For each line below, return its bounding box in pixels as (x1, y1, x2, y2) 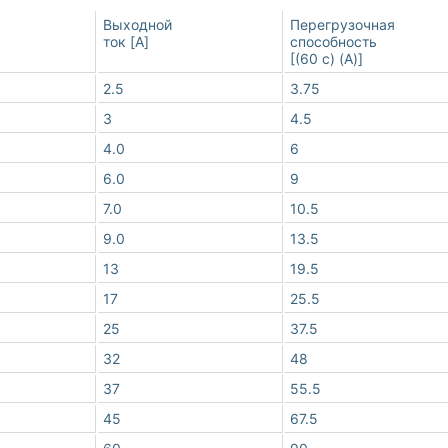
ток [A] (103, 33, 149, 51)
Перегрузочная (290, 16, 395, 34)
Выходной (103, 16, 172, 34)
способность (290, 33, 377, 51)
